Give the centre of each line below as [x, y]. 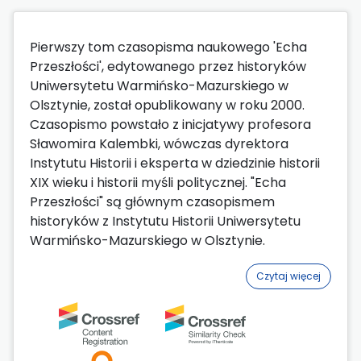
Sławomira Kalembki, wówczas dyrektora [159, 144]
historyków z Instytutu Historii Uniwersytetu [165, 222]
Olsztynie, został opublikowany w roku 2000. [167, 106]
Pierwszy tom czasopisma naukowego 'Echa [168, 48]
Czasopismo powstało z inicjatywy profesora [170, 125]
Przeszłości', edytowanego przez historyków [168, 67]
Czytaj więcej [288, 276]
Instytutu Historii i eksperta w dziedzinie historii [175, 164]
